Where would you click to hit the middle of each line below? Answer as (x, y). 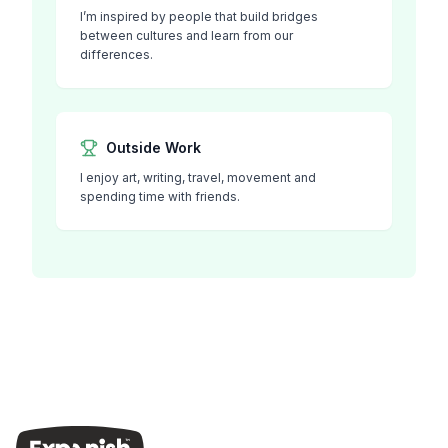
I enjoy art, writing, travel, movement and (198, 177)
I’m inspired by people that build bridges (199, 16)
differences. (116, 54)
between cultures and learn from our (186, 35)
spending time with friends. (160, 196)
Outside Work (153, 147)
